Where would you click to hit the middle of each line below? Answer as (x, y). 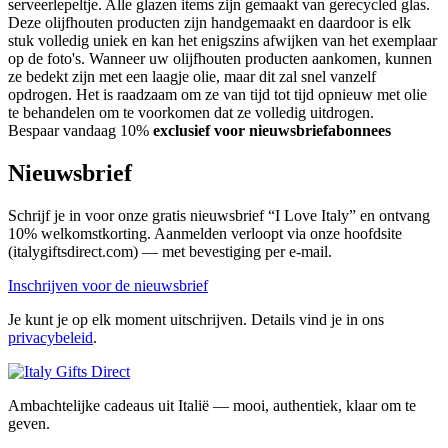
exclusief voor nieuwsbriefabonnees (272, 131)
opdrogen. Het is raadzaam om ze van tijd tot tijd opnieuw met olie (217, 95)
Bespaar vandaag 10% (78, 131)
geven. (29, 423)
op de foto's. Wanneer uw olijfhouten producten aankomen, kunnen (220, 59)
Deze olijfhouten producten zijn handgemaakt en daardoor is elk (209, 23)
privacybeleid (50, 337)
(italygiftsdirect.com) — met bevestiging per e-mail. (170, 251)
